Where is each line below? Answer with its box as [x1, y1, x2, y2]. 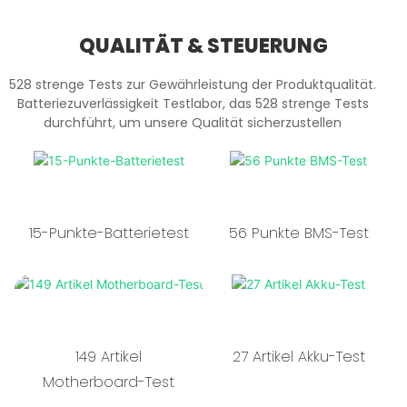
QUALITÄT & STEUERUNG [79, 31, 328, 60]
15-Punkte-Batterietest [28, 222, 189, 243]
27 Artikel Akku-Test [232, 345, 365, 367]
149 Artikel [75, 345, 142, 367]
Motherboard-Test [43, 371, 174, 392]
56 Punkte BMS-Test [228, 222, 369, 243]
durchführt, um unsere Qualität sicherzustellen [44, 113, 342, 132]
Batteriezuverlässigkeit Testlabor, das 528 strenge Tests [16, 94, 369, 113]
